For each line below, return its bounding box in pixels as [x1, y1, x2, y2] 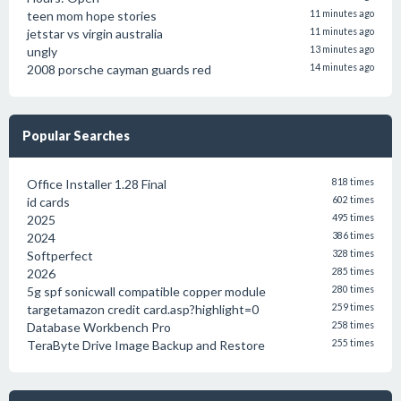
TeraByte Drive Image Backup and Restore [27, 337, 265, 353]
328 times [332, 248, 374, 259]
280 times [332, 284, 374, 294]
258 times [332, 320, 374, 330]
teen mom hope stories [27, 8, 157, 23]
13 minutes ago [310, 44, 374, 55]
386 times [332, 230, 374, 241]
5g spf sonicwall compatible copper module [27, 284, 266, 299]
